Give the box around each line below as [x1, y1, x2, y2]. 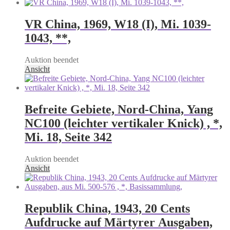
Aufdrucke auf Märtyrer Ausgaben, [25, 215, 213, 229]
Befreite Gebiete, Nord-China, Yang [25, 102, 213, 116]
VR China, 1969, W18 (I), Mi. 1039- [25, 17, 211, 31]
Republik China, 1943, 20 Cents [25, 201, 190, 215]
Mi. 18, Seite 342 [25, 130, 112, 144]
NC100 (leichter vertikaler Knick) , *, [25, 116, 222, 130]
